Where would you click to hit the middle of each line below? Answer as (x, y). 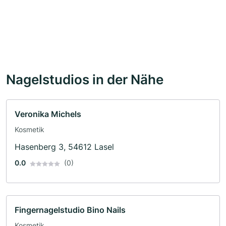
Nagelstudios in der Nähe (85, 79)
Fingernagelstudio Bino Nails (70, 210)
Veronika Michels (48, 114)
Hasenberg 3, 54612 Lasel (64, 147)
